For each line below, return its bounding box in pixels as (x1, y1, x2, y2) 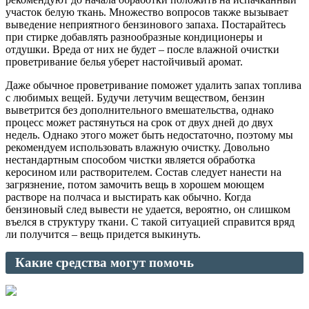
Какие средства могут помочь (15, 255, 194, 270)
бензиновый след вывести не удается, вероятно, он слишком (6, 203, 290, 216)
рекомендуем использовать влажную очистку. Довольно (6, 141, 270, 154)
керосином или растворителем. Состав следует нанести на (6, 166, 281, 179)
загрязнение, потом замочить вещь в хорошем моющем (6, 179, 264, 191)
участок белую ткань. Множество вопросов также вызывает (6, 6, 288, 19)
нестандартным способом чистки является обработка (6, 154, 255, 166)
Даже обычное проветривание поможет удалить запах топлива (6, 79, 301, 92)
